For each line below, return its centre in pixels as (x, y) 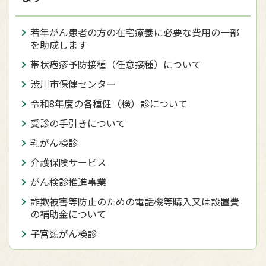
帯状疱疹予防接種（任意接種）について (116, 64)
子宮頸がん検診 (64, 233)
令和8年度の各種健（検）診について (109, 103)
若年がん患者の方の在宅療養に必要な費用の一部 (135, 32)
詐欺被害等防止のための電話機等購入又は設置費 (135, 201)
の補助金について (68, 214)
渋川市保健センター (73, 84)
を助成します (59, 45)
